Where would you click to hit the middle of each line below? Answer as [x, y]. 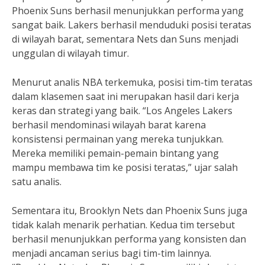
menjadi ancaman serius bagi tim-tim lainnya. [112, 253]
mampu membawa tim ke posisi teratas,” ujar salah [125, 167]
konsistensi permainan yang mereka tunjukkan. [118, 139]
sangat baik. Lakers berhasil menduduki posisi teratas [132, 25]
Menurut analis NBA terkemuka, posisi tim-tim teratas [132, 82]
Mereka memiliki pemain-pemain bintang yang [115, 153]
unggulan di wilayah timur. [70, 53]
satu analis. [37, 182]
